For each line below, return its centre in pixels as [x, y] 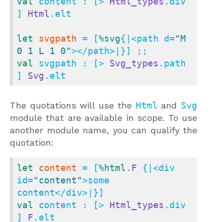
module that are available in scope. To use [104, 118]
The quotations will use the [73, 106]
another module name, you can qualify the [104, 130]
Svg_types [134, 63]
